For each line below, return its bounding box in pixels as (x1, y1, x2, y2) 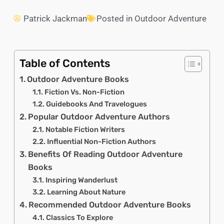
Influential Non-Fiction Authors (46, 137, 156, 146)
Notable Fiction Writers (45, 125, 125, 134)
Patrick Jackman (23, 13, 87, 24)
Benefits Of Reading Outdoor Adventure (28, 149, 183, 159)
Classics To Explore (45, 213, 113, 222)
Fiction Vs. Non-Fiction (44, 87, 124, 97)
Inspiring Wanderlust (45, 175, 117, 185)
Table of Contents (19, 57, 110, 70)
